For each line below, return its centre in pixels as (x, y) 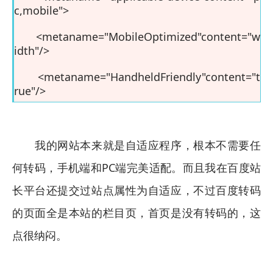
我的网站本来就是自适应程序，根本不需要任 (136, 145)
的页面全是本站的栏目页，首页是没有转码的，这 (136, 213)
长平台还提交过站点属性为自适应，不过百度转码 (136, 190)
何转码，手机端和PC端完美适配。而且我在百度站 (136, 168)
